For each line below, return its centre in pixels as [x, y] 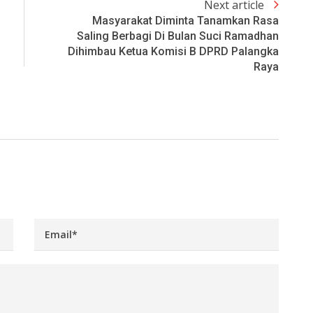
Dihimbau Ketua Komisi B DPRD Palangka [173, 52]
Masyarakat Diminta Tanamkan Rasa [185, 21]
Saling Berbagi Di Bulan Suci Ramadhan [178, 36]
